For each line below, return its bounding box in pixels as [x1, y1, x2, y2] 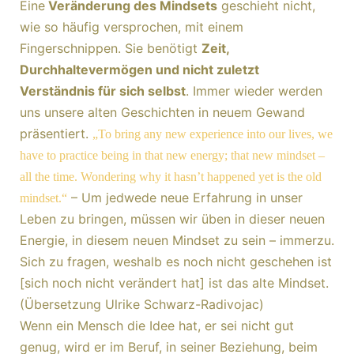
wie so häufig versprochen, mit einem [20, 19, 243, 35]
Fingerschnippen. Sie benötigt [20, 40, 201, 56]
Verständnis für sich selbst [20, 83, 186, 99]
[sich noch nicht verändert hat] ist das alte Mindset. [20, 275, 329, 291]
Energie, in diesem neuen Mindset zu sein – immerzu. [20, 232, 334, 248]
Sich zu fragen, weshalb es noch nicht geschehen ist [20, 254, 332, 269]
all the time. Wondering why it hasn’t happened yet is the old [20, 170, 322, 183]
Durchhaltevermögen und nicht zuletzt [20, 62, 259, 77]
